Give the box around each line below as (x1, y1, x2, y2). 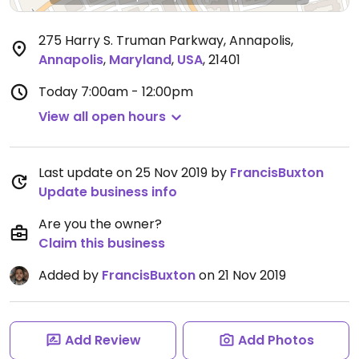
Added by (38, 266, 102, 284)
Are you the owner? (38, 215, 162, 233)
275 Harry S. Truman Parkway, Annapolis (38, 31, 291, 50)
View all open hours (38, 107, 166, 126)
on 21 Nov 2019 (196, 266, 286, 284)
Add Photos (237, 331, 314, 349)
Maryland (109, 50, 171, 69)
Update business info (38, 183, 177, 201)
